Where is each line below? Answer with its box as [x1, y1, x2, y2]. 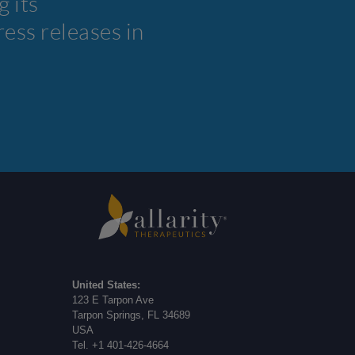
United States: [72, 279, 141, 292]
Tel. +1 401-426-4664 [72, 339, 170, 352]
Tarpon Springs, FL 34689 [72, 309, 191, 322]
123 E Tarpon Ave [72, 294, 155, 307]
